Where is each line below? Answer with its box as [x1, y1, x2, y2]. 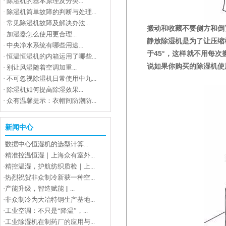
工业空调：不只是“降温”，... [5, 207, 88, 214]
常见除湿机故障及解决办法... [7, 19, 90, 27]
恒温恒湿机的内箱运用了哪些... [7, 52, 96, 60]
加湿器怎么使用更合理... [7, 30, 77, 38]
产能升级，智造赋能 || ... [5, 185, 75, 192]
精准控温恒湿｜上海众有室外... [5, 151, 95, 159]
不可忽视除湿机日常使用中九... [7, 75, 96, 82]
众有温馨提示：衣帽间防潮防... [7, 97, 96, 104]
